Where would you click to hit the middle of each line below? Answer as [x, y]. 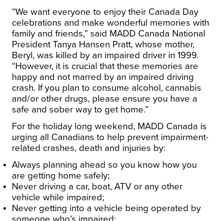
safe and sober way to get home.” [80, 109]
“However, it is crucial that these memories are [105, 66]
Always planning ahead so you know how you [104, 165]
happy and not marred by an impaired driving [103, 77]
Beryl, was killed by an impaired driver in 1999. [105, 55]
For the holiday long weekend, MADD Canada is [109, 126]
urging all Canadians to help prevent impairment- [110, 137]
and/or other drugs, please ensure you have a [105, 98]
